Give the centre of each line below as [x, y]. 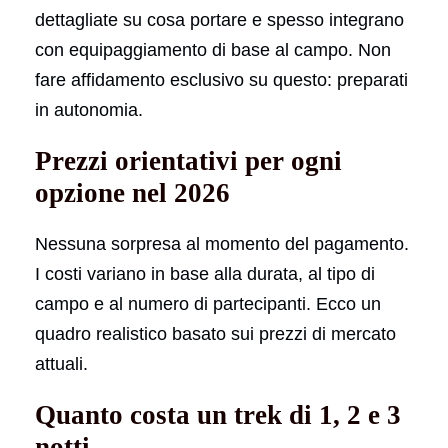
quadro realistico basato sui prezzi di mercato [215, 333]
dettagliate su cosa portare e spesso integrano [219, 19]
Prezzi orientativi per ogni [188, 160]
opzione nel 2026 [132, 192]
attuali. [61, 363]
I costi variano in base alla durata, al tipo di [205, 273]
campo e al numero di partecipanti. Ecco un [208, 303]
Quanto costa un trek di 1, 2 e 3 [218, 414]
